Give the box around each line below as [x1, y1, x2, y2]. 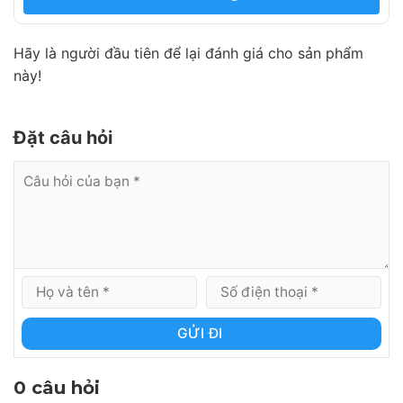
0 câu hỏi [13, 377, 100, 399]
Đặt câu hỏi [13, 127, 117, 149]
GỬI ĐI [176, 325, 223, 343]
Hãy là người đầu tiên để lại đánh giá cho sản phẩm [13, 44, 363, 63]
